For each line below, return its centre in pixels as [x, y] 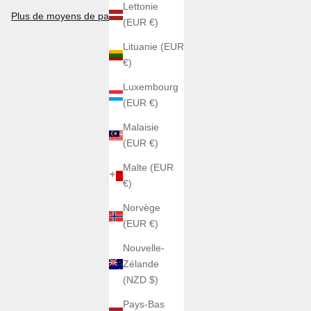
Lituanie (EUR [153, 47]
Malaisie [141, 127]
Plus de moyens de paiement [75, 16]
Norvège [142, 208]
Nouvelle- [144, 248]
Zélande [141, 264]
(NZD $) [141, 280]
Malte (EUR [148, 168]
